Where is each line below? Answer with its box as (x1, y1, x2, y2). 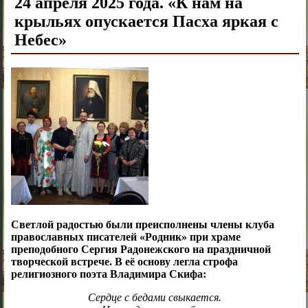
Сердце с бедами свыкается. (88, 291, 222, 304)
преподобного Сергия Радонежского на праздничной (10, 243, 271, 256)
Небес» (14, 30, 67, 49)
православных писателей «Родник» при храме (10, 231, 241, 243)
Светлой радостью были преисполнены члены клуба (10, 219, 274, 231)
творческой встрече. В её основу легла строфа (10, 256, 238, 268)
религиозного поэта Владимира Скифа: (10, 268, 206, 280)
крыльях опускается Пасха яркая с (14, 12, 278, 30)
